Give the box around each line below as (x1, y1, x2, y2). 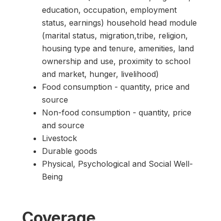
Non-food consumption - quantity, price (42, 107, 191, 117)
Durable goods (42, 146, 97, 156)
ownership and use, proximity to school (42, 56, 190, 66)
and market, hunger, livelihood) (42, 69, 159, 79)
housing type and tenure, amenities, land (42, 43, 194, 53)
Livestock (42, 133, 77, 143)
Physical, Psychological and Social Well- (42, 158, 193, 169)
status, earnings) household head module (42, 17, 197, 28)
